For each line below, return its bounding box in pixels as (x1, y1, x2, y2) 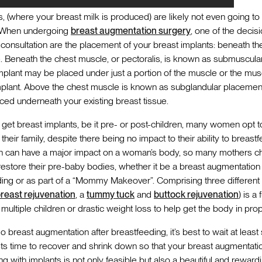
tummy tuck (87, 188, 135, 200)
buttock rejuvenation (154, 188, 239, 200)
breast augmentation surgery (71, 25, 191, 36)
